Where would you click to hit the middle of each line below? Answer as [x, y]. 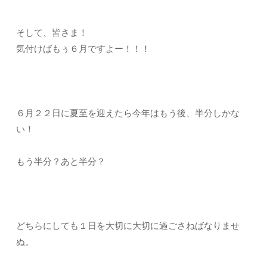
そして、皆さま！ [52, 32]
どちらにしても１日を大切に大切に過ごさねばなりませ [128, 225]
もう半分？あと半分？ [61, 161]
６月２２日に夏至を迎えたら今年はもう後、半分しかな [128, 113]
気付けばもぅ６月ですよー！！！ [83, 48]
